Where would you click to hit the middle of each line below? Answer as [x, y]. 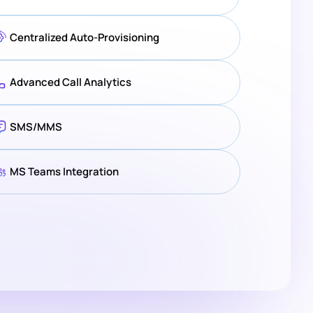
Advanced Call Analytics [71, 82]
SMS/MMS [36, 127]
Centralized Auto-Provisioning [85, 38]
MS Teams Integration [65, 172]
